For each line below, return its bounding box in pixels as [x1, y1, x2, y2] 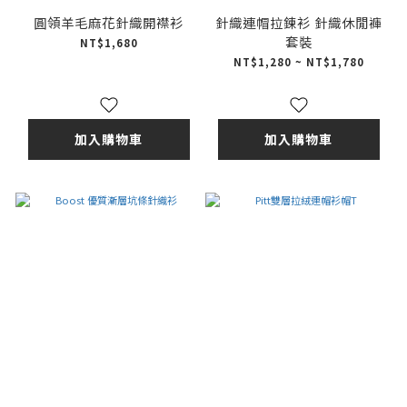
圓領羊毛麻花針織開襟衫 [34, 13, 184, 33]
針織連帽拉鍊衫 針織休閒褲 [214, 13, 382, 33]
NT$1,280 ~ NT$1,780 [233, 55, 364, 70]
